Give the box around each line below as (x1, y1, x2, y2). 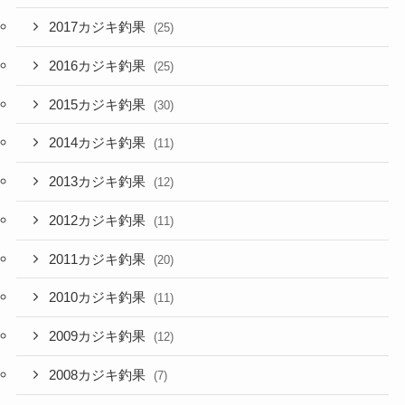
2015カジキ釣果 (49, 97, 150, 112)
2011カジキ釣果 (49, 251, 150, 267)
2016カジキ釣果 (49, 58, 150, 73)
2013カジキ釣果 (49, 174, 150, 190)
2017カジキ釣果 (49, 20, 150, 35)
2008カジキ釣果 (49, 367, 150, 382)
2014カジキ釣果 (49, 136, 150, 151)
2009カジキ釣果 (49, 329, 150, 344)
